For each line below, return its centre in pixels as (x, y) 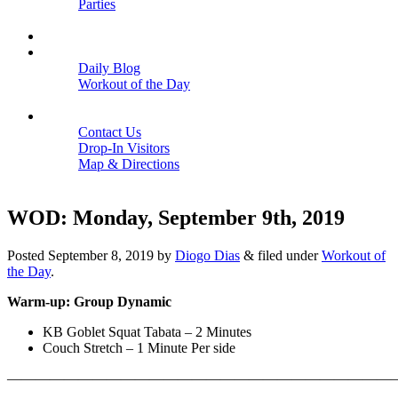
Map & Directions (129, 164)
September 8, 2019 (101, 255)
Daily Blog (109, 68)
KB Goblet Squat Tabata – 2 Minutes (147, 331)
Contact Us (110, 132)
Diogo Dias (207, 255)
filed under (288, 255)
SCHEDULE (81, 36)
